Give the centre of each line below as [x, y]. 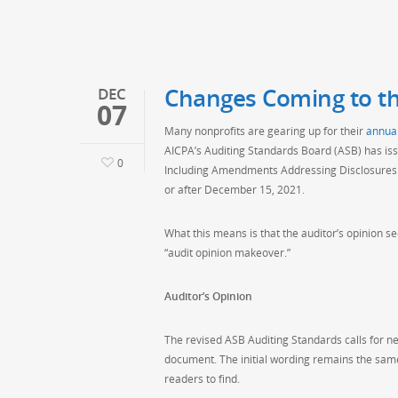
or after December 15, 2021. [235, 190]
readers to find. [202, 379]
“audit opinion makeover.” [227, 253]
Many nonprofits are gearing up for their [265, 131]
